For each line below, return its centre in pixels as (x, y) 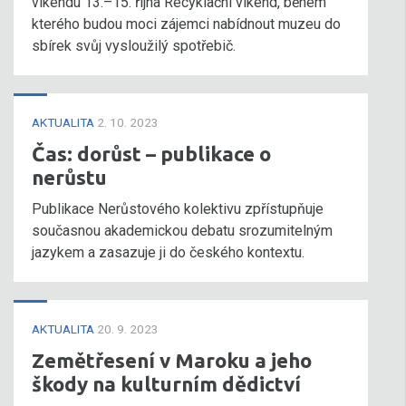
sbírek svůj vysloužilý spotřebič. (134, 46)
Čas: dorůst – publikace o (151, 154)
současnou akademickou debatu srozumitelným (182, 231)
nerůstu (69, 177)
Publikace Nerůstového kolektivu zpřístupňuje (178, 209)
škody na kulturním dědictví (166, 384)
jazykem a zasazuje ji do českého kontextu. (170, 252)
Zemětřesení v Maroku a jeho (172, 360)
